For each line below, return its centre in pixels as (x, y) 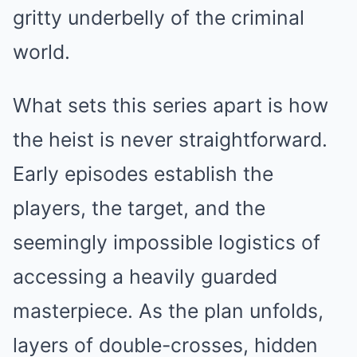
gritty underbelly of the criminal (159, 18)
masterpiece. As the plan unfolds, (168, 311)
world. (41, 52)
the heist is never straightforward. (170, 139)
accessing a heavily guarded (145, 277)
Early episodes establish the (143, 174)
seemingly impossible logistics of (167, 242)
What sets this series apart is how (171, 105)
